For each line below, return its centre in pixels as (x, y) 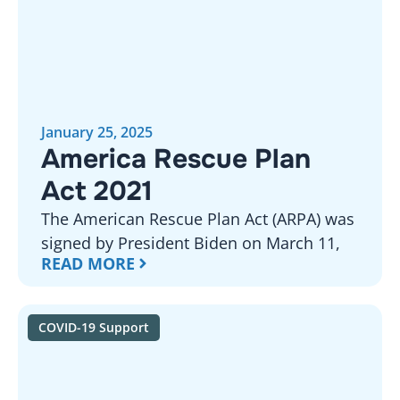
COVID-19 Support (94, 328)
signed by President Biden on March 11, (191, 243)
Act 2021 (97, 192)
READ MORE (88, 264)
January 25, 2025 (97, 133)
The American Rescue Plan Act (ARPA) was (198, 219)
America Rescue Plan (176, 159)
